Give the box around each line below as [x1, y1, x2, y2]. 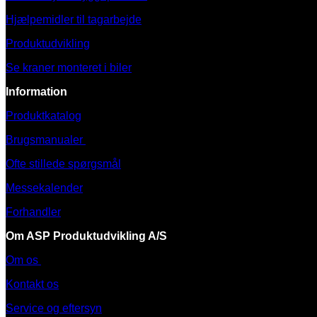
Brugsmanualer [6, 133, 86, 146]
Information [6, 85, 67, 98]
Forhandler [6, 205, 61, 218]
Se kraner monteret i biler [6, 61, 132, 74]
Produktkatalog [6, 109, 81, 122]
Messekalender [6, 181, 83, 194]
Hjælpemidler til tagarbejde [6, 13, 142, 25]
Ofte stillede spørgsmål [6, 157, 121, 170]
